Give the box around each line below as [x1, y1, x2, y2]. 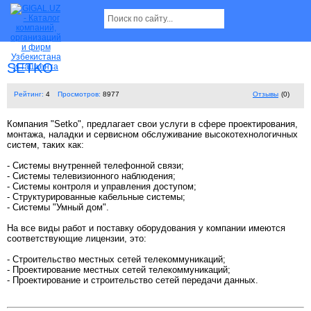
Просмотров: [58, 90, 101, 99]
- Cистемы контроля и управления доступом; [7, 181, 196, 192]
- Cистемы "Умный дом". [7, 202, 109, 213]
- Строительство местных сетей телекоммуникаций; [7, 254, 226, 265]
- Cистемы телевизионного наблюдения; [7, 171, 176, 182]
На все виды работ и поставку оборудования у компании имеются [7, 223, 285, 234]
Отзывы [253, 90, 278, 99]
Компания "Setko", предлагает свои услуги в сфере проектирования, [7, 119, 298, 130]
